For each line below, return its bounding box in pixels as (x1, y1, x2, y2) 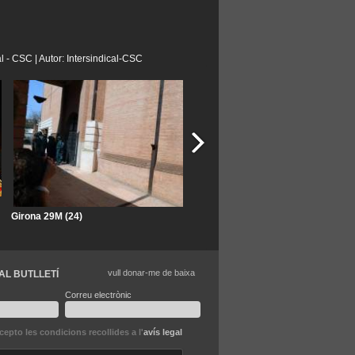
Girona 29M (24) (11, 211, 82, 222)
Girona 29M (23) (195, 211, 266, 222)
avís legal (143, 327, 182, 338)
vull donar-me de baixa (108, 268, 195, 277)
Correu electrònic (64, 290, 132, 300)
